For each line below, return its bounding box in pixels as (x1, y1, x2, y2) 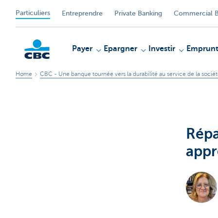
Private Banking (114, 9, 162, 17)
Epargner (104, 44, 137, 53)
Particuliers (16, 9, 50, 17)
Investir (148, 44, 175, 53)
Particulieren (21, 97, 68, 107)
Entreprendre (62, 9, 103, 17)
